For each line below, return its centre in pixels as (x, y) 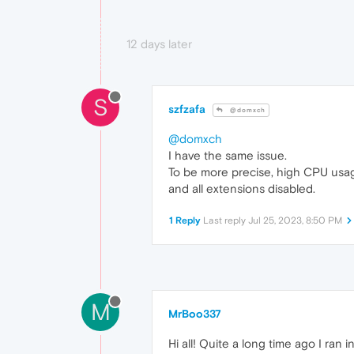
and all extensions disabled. (242, 188)
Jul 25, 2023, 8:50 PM (295, 220)
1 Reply (185, 220)
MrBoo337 (195, 314)
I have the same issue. (228, 155)
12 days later (159, 43)
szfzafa (187, 109)
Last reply (226, 220)
